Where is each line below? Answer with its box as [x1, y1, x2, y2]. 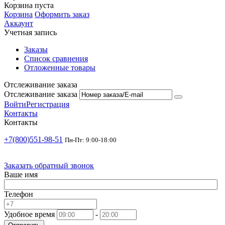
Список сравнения [24, 54, 88, 63]
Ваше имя [4, 170, 38, 179]
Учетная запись [4, 28, 57, 37]
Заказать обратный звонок [4, 161, 94, 170]
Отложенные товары [24, 63, 95, 72]
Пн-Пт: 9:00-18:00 [65, 136, 117, 144]
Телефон [4, 189, 33, 198]
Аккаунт [4, 19, 33, 28]
